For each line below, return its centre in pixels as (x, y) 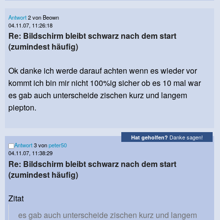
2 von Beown (43, 17)
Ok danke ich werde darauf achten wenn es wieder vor (103, 71)
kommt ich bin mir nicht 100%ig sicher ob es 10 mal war (105, 83)
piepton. (22, 108)
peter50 (58, 145)
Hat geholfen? (150, 137)
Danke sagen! (185, 137)
